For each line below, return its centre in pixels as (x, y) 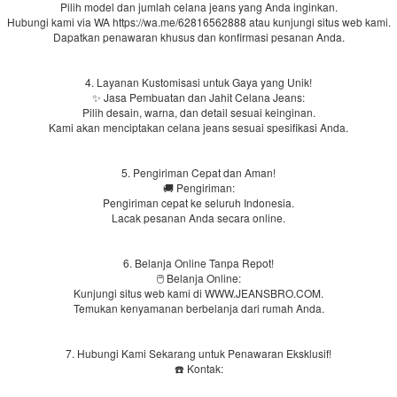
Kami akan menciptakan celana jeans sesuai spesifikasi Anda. (198, 127)
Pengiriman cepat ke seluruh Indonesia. (198, 202)
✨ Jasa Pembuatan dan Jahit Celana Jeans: (198, 97)
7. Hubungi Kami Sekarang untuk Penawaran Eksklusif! (198, 353)
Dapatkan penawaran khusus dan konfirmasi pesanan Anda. (198, 37)
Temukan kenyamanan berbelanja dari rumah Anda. (198, 308)
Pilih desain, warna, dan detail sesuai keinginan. (198, 112)
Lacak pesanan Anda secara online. (198, 218)
